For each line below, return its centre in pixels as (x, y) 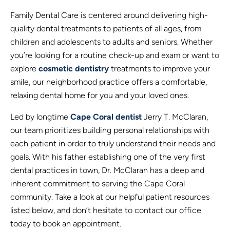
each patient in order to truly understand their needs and (113, 144)
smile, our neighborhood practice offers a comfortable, (109, 82)
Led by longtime (40, 117)
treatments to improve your (159, 69)
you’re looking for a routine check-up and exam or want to (115, 55)
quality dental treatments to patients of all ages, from (106, 29)
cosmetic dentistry (74, 69)
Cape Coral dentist (106, 117)
